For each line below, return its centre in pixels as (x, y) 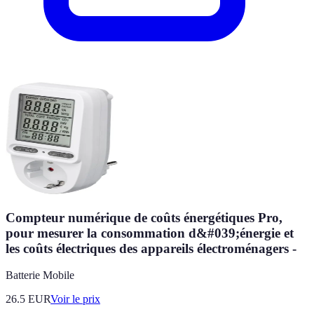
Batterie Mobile (40, 275)
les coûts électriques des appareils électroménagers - (151, 248)
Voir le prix (75, 299)
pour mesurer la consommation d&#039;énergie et (150, 233)
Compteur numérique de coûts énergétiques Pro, (144, 217)
